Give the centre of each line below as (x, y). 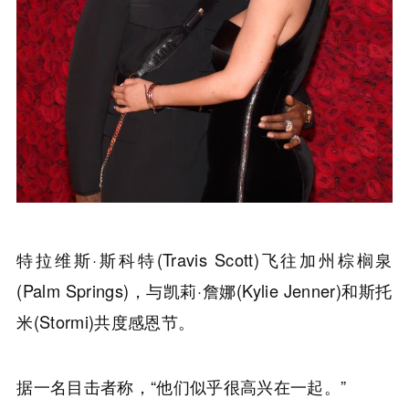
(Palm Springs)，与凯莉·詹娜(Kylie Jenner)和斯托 (204, 291)
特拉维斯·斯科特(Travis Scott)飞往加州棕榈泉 (204, 260)
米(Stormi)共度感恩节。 (106, 322)
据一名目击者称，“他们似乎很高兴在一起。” (182, 386)
